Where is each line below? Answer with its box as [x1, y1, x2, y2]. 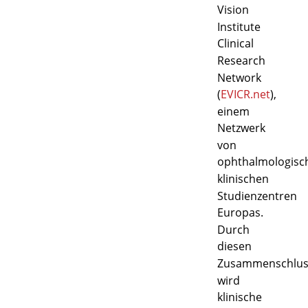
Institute [217, 19, 261, 34]
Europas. [217, 205, 263, 221]
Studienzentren [217, 188, 297, 203]
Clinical [217, 36, 254, 52]
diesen [217, 239, 252, 254]
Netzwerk [217, 120, 265, 136]
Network [217, 69, 261, 85]
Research [217, 52, 265, 68]
